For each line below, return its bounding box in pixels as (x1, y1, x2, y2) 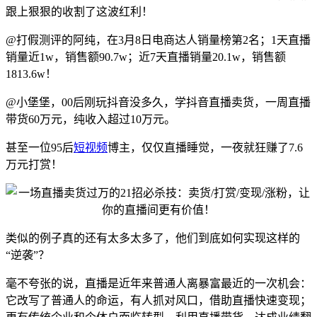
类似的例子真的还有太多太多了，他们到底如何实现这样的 (6, 231, 300, 244)
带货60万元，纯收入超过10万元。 (6, 113, 175, 125)
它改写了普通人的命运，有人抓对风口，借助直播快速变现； (6, 294, 311, 306)
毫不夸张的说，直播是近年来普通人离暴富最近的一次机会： (6, 277, 311, 289)
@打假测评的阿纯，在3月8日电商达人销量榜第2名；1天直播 (6, 33, 311, 46)
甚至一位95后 (6, 141, 74, 154)
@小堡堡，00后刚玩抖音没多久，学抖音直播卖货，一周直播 (6, 96, 311, 108)
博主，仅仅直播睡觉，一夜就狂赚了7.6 (108, 141, 303, 154)
